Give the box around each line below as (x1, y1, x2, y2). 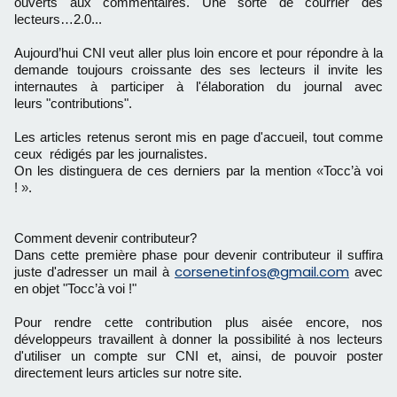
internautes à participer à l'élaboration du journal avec (14, 79, 383, 94)
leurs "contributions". (14, 96, 136, 111)
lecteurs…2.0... (14, 12, 102, 27)
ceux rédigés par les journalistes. (14, 146, 207, 161)
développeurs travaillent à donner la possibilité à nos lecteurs (14, 331, 383, 346)
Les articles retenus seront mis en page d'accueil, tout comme (14, 129, 383, 144)
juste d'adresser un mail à (14, 264, 175, 279)
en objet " (14, 281, 67, 296)
